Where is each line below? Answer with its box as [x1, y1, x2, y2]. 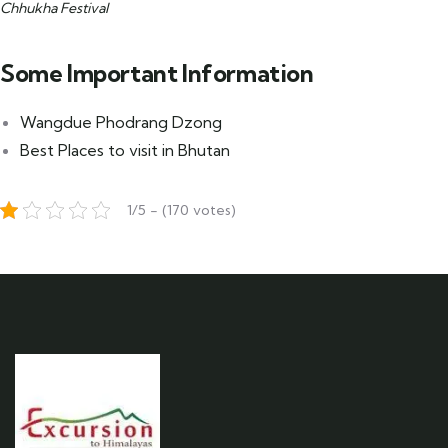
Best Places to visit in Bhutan [20, 139, 230, 160]
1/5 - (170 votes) [127, 200, 236, 219]
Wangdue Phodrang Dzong [20, 111, 222, 132]
